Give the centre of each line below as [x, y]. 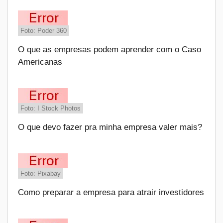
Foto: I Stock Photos [51, 108]
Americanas [40, 62]
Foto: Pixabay [41, 173]
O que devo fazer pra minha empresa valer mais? [110, 127]
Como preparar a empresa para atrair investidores [111, 192]
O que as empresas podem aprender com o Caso [110, 50]
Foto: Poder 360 [44, 31]
